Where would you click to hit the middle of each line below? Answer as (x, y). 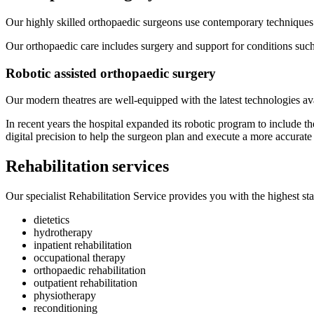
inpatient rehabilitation (83, 245)
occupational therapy (80, 258)
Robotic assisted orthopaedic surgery (111, 73)
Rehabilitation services (87, 166)
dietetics (52, 220)
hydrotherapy (63, 233)
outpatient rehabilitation (86, 283)
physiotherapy (65, 296)
